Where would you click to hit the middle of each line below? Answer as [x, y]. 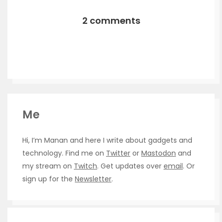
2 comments [111, 20]
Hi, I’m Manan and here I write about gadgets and [107, 140]
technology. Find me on [64, 153]
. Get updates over [130, 166]
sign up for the [49, 179]
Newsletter [93, 179]
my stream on [48, 166]
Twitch [85, 166]
